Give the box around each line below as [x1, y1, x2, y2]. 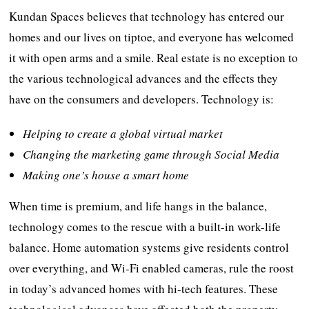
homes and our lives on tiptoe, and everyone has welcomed [9, 28, 295, 45]
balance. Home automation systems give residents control [9, 239, 290, 255]
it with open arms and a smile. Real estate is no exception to [9, 49, 299, 66]
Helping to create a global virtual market [23, 125, 223, 141]
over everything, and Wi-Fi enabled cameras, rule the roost [9, 259, 295, 276]
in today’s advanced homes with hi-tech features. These [9, 280, 279, 297]
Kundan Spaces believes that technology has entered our [9, 8, 285, 24]
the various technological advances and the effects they [9, 70, 279, 86]
